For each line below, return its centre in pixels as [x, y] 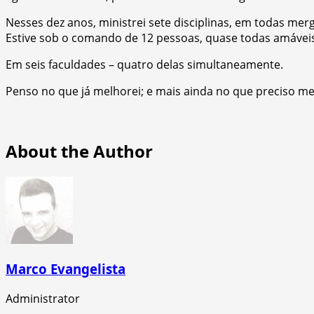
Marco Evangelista [66, 269]
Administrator [43, 299]
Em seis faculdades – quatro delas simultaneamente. [144, 64]
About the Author [79, 151]
